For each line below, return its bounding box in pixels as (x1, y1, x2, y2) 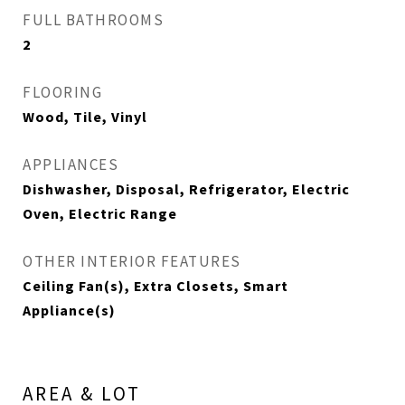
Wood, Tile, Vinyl (23, 108, 147, 126)
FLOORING (23, 82, 102, 102)
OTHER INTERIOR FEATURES (23, 251, 241, 271)
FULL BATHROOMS (23, 10, 164, 30)
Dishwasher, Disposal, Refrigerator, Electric (23, 180, 350, 198)
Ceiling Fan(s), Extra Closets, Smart (23, 277, 288, 295)
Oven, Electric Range (23, 204, 177, 222)
